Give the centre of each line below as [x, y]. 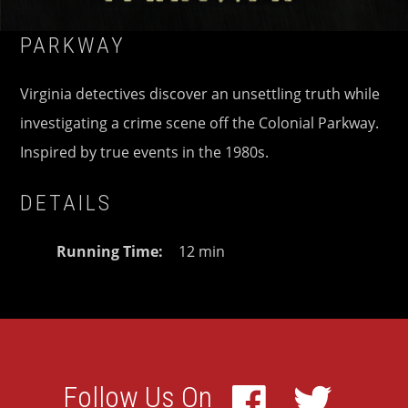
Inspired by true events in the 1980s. [145, 153]
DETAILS [66, 204]
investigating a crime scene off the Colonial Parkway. [200, 123]
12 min [200, 252]
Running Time [108, 252]
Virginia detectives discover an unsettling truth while [200, 94]
